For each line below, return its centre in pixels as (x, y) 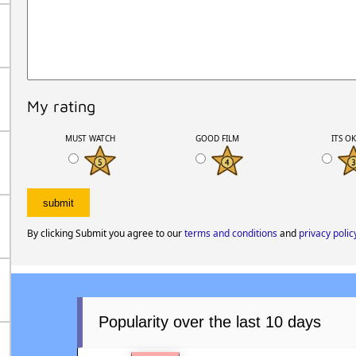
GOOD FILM (217, 138)
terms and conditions (230, 234)
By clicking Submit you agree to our (105, 234)
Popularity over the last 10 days (210, 322)
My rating (61, 106)
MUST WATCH (90, 138)
